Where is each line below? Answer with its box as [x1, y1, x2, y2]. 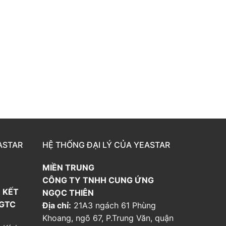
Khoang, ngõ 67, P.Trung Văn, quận [42, 212, 174, 223]
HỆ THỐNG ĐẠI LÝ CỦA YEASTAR [42, 139, 170, 150]
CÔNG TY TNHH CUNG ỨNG [42, 175, 154, 185]
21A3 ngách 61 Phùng [71, 200, 156, 210]
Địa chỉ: [42, 200, 71, 210]
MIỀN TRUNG [42, 162, 96, 173]
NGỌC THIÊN [42, 187, 94, 198]
